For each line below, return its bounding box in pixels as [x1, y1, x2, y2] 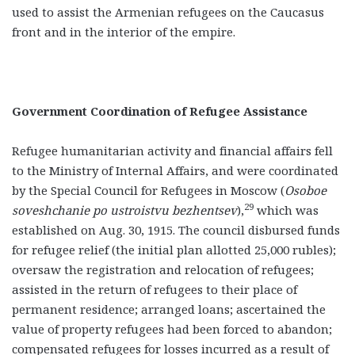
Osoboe [284, 181, 326, 198]
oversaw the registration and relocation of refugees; [12, 261, 314, 277]
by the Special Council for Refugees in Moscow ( [12, 181, 284, 198]
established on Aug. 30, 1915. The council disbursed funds [12, 221, 340, 238]
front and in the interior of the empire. [12, 23, 235, 40]
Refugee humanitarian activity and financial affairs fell [12, 142, 333, 158]
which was [254, 201, 319, 218]
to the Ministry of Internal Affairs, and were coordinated [12, 162, 338, 178]
